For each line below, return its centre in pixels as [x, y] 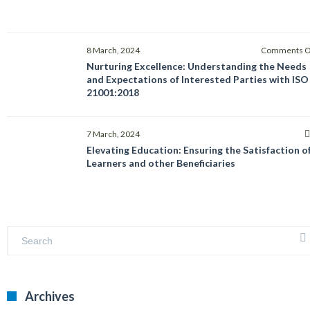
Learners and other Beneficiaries [161, 163]
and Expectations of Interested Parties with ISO [198, 79]
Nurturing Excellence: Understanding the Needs [197, 66]
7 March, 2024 [113, 134]
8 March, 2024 [113, 50]
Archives [50, 296]
